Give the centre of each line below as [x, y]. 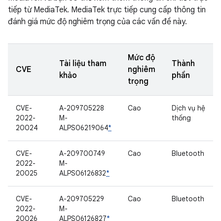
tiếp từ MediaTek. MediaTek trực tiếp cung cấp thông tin [107, 10]
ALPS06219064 [84, 128]
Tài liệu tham [83, 64]
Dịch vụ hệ [188, 108]
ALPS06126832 [83, 173]
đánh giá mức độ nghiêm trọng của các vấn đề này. [97, 22]
